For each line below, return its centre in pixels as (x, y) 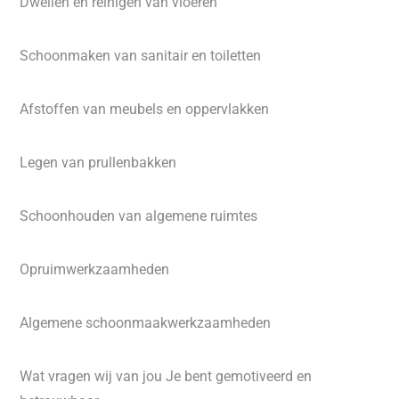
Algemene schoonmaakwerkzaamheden (146, 323)
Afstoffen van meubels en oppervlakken (145, 109)
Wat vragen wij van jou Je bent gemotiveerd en (166, 376)
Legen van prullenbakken (98, 163)
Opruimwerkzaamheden (95, 269)
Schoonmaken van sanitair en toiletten (141, 56)
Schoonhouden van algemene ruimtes (139, 216)
